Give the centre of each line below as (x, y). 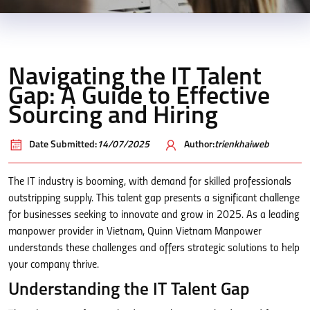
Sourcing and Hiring (113, 117)
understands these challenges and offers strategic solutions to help (154, 248)
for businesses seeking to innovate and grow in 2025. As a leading (154, 215)
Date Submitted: (63, 145)
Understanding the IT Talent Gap (129, 290)
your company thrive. (54, 265)
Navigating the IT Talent (135, 78)
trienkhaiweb (242, 145)
